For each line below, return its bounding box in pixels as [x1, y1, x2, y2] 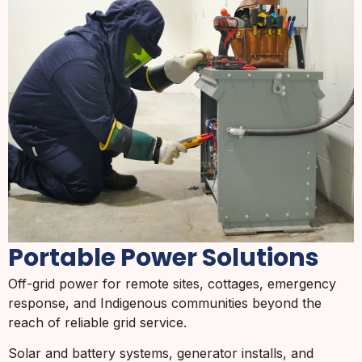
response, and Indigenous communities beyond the [8, 294, 322, 311]
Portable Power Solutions [8, 240, 319, 275]
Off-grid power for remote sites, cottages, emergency [8, 275, 336, 292]
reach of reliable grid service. [8, 314, 187, 330]
